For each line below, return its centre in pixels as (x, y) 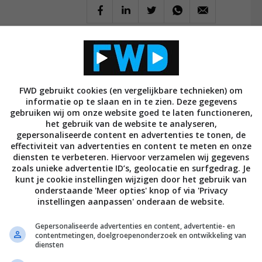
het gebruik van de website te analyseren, (131, 124)
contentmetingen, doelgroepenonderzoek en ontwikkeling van (141, 235)
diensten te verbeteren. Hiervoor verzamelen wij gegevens (131, 157)
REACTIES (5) (124, 60)
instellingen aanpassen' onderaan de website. (131, 201)
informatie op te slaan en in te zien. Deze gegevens (131, 101)
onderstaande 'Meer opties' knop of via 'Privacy (131, 190)
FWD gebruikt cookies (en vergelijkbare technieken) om (131, 90)
